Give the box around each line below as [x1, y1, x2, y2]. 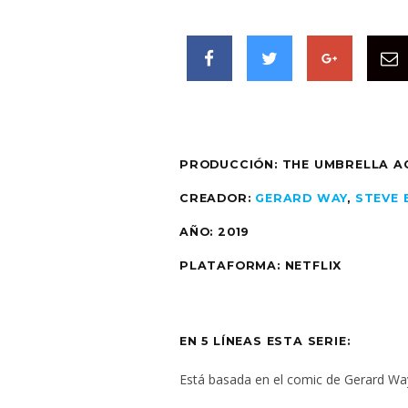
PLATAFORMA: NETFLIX [179, 258, 342, 272]
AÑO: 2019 [179, 224, 250, 239]
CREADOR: [179, 190, 256, 205]
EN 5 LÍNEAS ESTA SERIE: [179, 333, 351, 348]
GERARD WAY [255, 190, 348, 205]
